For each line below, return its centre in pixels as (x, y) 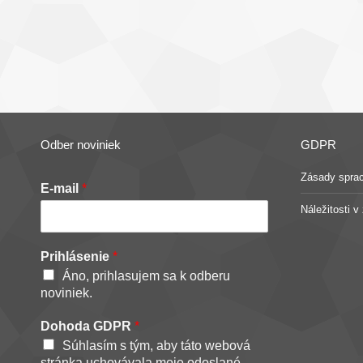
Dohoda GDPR (88, 326)
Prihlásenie (77, 256)
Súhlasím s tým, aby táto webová (156, 345)
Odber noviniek (81, 144)
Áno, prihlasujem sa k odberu (146, 275)
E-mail (61, 188)
